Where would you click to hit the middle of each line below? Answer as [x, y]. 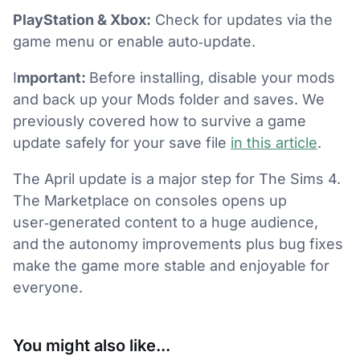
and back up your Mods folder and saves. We [169, 99]
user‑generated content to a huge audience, [166, 222]
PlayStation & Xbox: [82, 19]
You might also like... [92, 345]
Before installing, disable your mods [212, 77]
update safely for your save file [122, 142]
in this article [274, 142]
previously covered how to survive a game [160, 121]
